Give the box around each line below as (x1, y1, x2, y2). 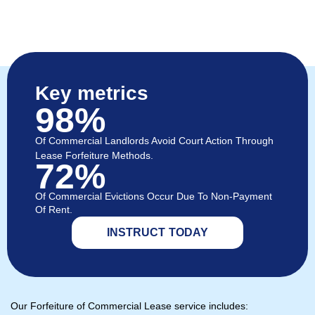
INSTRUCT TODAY (106, 226, 209, 239)
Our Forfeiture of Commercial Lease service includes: (11, 300, 248, 312)
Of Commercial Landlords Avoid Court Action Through (35, 135, 274, 147)
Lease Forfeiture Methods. (35, 150, 153, 162)
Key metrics (35, 82, 148, 105)
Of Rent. (35, 204, 72, 216)
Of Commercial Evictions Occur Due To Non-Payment (35, 191, 272, 202)
